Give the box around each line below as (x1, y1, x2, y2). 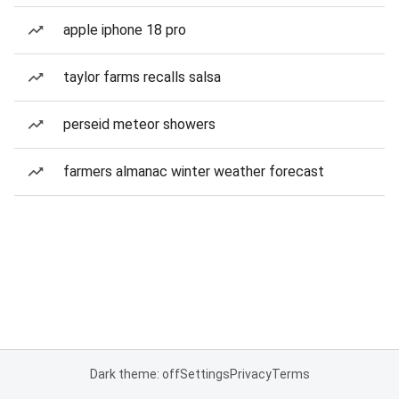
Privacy (229, 367, 272, 381)
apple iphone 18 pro (63, 21, 186, 38)
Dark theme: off (89, 367, 180, 381)
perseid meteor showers (63, 116, 216, 133)
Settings (179, 367, 230, 381)
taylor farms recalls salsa (63, 69, 221, 85)
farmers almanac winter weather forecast (63, 163, 324, 180)
